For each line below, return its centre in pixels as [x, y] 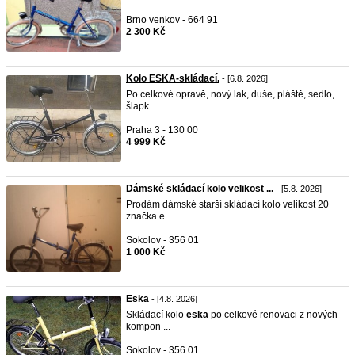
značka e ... [150, 216]
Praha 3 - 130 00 [162, 130]
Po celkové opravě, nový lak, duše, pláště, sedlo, [230, 94]
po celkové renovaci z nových [273, 315]
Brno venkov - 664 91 [172, 20]
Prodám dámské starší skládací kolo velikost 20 [227, 204]
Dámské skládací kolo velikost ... [200, 189]
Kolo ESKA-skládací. [173, 78]
